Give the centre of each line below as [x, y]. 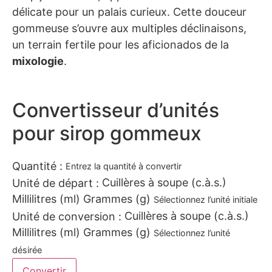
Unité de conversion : [67, 217]
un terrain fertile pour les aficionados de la [121, 44]
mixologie [38, 61]
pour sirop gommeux [107, 134]
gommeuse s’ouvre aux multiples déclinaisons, [129, 28]
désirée [27, 250]
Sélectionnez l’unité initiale [206, 200]
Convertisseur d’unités [116, 110]
